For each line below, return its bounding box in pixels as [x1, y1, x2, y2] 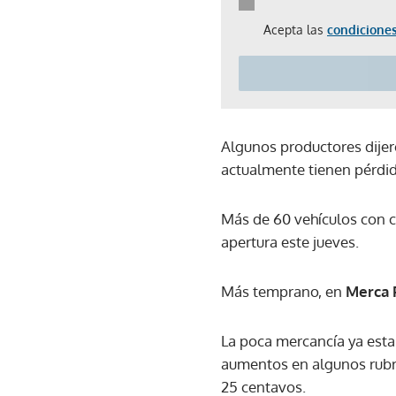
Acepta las [263, 22, 327, 37]
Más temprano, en [221, 282, 346, 301]
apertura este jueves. [221, 232, 359, 251]
